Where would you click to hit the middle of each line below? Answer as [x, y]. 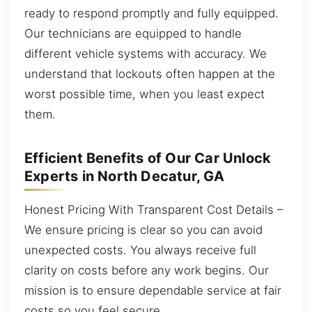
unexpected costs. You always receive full [140, 250]
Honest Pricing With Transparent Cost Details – [154, 209]
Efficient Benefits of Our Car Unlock [148, 158]
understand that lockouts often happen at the [150, 73]
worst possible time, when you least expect [145, 94]
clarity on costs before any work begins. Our [147, 270]
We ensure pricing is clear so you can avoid [143, 229]
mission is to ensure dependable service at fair [153, 290]
